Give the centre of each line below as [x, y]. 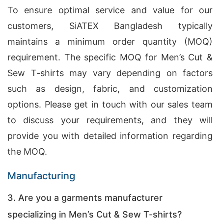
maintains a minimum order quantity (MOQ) [110, 41]
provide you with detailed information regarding [110, 136]
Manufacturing [41, 176]
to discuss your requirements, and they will [110, 120]
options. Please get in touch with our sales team [110, 104]
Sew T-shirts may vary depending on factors [110, 73]
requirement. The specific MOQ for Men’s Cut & [110, 57]
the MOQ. [27, 151]
